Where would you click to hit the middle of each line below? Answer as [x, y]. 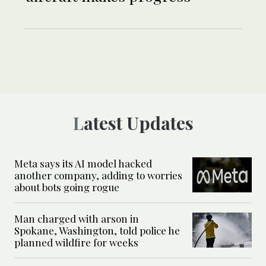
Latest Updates [138, 123]
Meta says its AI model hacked [83, 164]
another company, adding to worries [98, 175]
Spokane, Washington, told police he [97, 231]
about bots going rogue [67, 187]
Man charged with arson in [77, 219]
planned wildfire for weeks [76, 243]
